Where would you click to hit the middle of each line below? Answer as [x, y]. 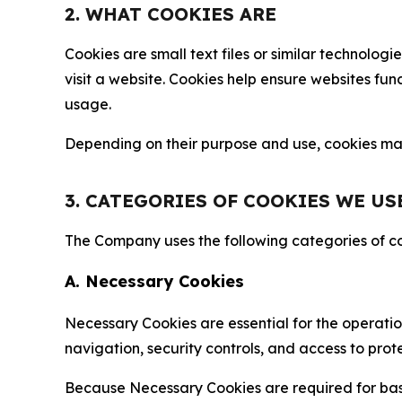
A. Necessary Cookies [154, 281]
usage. [88, 104]
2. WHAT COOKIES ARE [170, 14]
